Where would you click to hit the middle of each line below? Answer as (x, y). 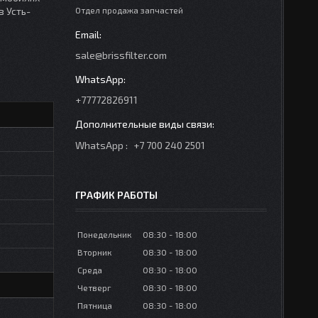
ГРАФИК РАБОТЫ (116, 195)
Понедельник (104, 234)
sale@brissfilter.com (121, 55)
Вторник (94, 252)
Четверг (94, 287)
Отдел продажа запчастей (129, 10)
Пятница (95, 305)
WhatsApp (99, 145)
